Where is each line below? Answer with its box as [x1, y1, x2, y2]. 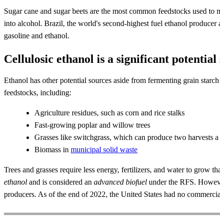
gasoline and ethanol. [4, 31, 69, 40]
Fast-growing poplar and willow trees [34, 121, 150, 130]
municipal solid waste [71, 145, 137, 154]
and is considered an [27, 178, 94, 187]
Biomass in [34, 145, 71, 154]
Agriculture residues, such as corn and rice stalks [34, 109, 185, 117]
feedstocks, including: [4, 88, 71, 97]
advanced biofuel [94, 178, 147, 187]
